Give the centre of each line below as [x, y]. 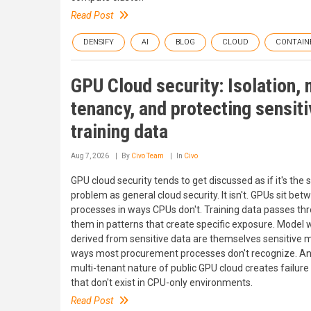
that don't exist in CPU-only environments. [162, 283]
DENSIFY [99, 42]
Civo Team [148, 156]
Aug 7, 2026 [90, 156]
